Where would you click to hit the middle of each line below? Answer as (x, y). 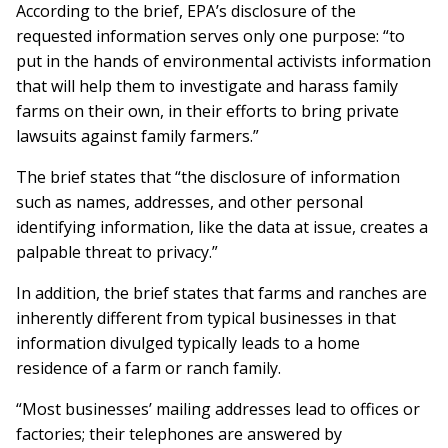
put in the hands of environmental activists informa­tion (223, 61)
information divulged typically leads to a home (188, 343)
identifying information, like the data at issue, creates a (222, 227)
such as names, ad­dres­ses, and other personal (189, 202)
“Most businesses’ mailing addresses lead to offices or (218, 409)
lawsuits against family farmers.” (137, 136)
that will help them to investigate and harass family (207, 86)
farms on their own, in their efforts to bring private (207, 111)
